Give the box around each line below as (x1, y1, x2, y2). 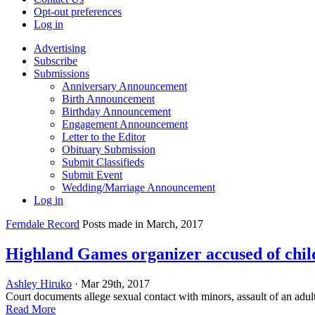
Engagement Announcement (62, 118, 188, 130)
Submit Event (62, 169, 122, 181)
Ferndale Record (6, 218, 79, 230)
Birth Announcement (62, 93, 155, 105)
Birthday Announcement (62, 105, 171, 117)
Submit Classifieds (62, 156, 144, 168)
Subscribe (34, 55, 77, 67)
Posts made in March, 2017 (79, 218, 203, 230)
